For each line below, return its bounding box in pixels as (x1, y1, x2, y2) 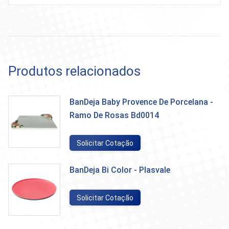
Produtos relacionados (8, 63, 141, 79)
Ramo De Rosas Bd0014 (70, 110, 159, 120)
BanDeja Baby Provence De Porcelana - (70, 97, 213, 107)
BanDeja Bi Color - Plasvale (70, 165, 170, 175)
